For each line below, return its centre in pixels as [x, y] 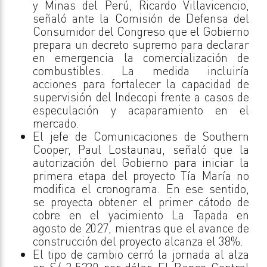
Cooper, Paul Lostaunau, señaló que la [141, 149]
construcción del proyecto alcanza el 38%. [138, 241]
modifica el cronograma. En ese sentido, [141, 188]
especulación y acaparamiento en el [141, 110]
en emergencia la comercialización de [141, 57]
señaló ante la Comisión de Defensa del [141, 18]
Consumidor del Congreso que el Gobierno [141, 31]
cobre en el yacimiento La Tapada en [141, 215]
